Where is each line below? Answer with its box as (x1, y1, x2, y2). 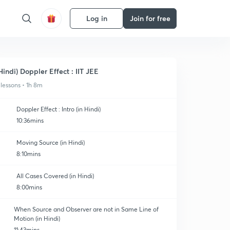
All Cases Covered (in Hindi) (16, 172, 94, 180)
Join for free (129, 13, 170, 23)
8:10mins (16, 150, 41, 158)
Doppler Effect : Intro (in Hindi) (16, 105, 101, 113)
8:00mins (16, 183, 42, 191)
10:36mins (16, 117, 44, 124)
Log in (86, 13, 107, 23)
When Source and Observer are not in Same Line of (13, 205, 159, 213)
